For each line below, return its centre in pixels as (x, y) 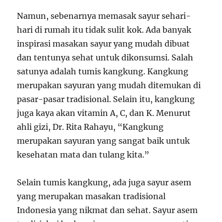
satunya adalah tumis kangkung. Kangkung (103, 71)
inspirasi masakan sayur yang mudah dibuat (104, 44)
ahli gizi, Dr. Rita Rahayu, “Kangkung (90, 127)
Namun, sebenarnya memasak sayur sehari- (104, 16)
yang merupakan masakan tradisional (91, 196)
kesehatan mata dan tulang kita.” (83, 155)
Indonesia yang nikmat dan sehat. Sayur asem (108, 210)
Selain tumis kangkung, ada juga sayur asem (104, 182)
